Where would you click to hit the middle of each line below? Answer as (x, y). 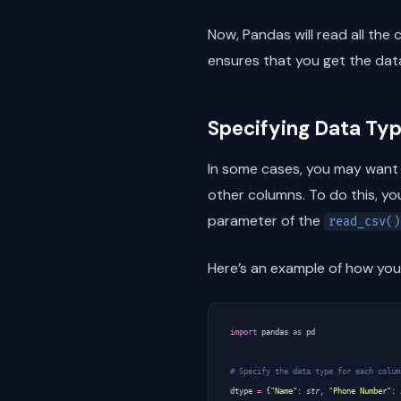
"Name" (284, 391)
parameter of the (266, 220)
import (243, 332)
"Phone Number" (360, 391)
